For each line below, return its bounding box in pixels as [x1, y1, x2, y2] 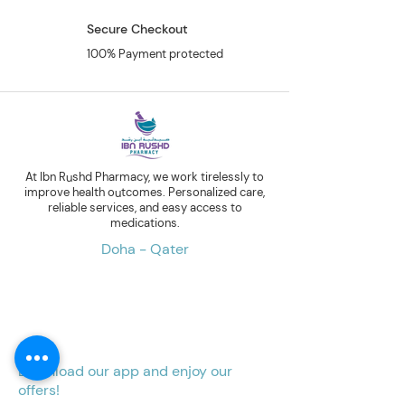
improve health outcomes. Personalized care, [24, 184, 265, 200]
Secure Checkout [87, 21, 188, 37]
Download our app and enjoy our [18, 362, 232, 381]
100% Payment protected [87, 46, 223, 61]
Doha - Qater [100, 240, 189, 259]
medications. [109, 215, 180, 231]
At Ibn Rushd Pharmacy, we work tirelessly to [25, 169, 264, 184]
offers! [18, 381, 60, 400]
